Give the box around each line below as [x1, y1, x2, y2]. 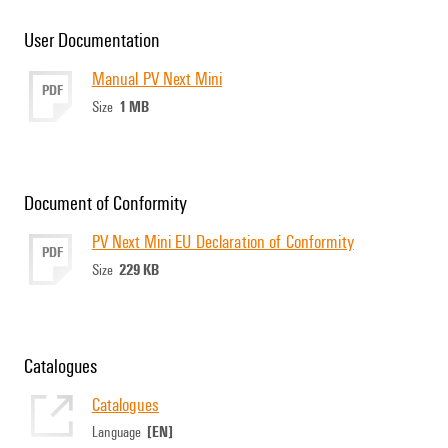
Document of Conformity [24, 189, 187, 216]
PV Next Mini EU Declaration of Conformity [91, 228, 354, 253]
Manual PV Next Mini [91, 65, 223, 90]
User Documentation [24, 26, 160, 53]
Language [91, 421, 147, 442]
